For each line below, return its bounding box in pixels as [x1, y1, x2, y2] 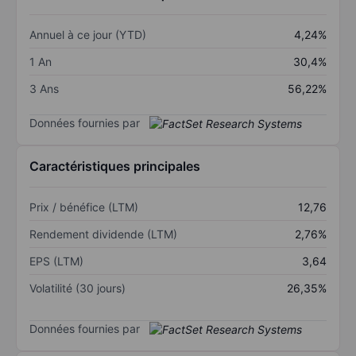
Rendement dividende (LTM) [29, 227, 177, 242]
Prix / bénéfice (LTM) [29, 200, 138, 215]
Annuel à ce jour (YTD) [29, 27, 146, 41]
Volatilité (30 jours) [29, 281, 126, 296]
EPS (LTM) [29, 254, 83, 269]
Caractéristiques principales [29, 158, 200, 175]
